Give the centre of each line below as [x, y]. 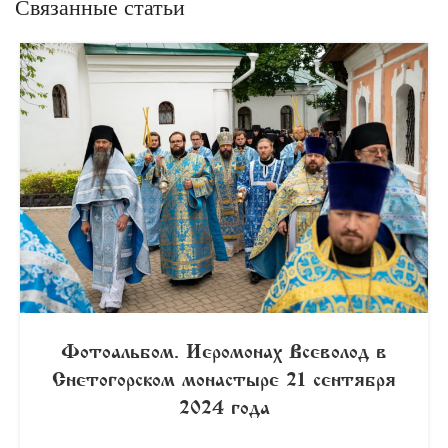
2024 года [224, 408]
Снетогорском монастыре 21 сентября [224, 380]
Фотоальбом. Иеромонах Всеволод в [224, 352]
